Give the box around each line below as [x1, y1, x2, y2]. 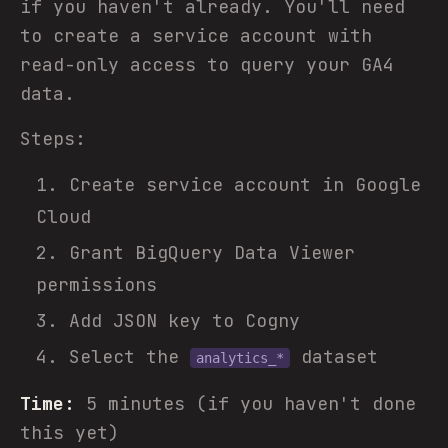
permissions [36, 273, 157, 296]
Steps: [20, 127, 86, 150]
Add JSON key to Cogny [69, 309, 300, 332]
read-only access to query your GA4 [20, 53, 394, 76]
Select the [69, 345, 190, 368]
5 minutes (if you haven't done [75, 392, 416, 415]
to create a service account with [20, 24, 372, 47]
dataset [290, 345, 378, 368]
